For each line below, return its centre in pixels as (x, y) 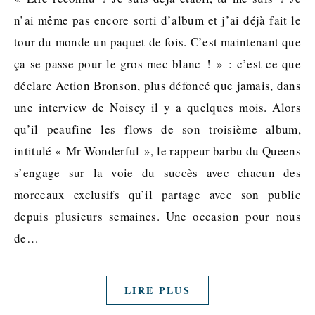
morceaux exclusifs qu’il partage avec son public (157, 194)
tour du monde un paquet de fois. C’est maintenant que (157, 42)
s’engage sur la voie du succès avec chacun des (157, 173)
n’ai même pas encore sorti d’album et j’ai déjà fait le (157, 20)
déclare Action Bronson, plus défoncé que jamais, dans (157, 85)
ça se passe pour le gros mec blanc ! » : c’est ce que (157, 64)
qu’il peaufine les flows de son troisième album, (157, 129)
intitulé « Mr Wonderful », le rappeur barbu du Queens (157, 151)
